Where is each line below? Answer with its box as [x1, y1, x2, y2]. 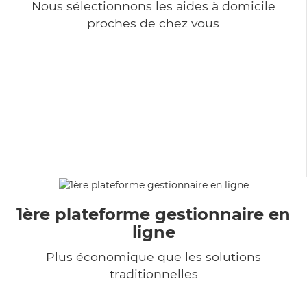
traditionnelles [109, 266, 198, 281]
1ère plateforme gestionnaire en [16, 204, 291, 224]
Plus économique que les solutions [46, 249, 261, 264]
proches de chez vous [87, 15, 219, 30]
